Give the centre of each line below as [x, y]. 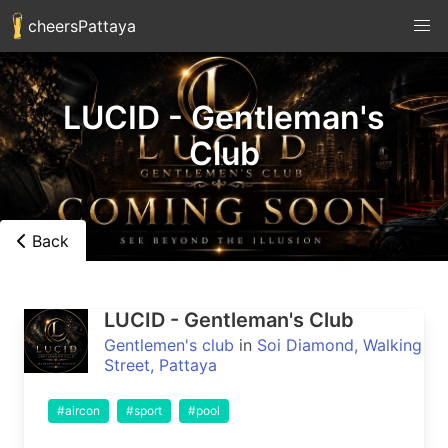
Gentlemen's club [169, 345]
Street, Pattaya [160, 365]
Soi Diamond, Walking [339, 345]
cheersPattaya [79, 26]
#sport [144, 410]
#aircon [78, 410]
